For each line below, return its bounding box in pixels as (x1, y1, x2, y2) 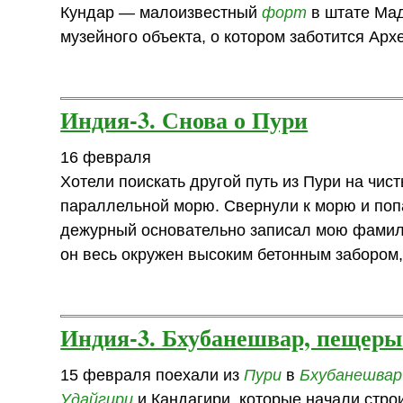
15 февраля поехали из (60, 365, 245, 384)
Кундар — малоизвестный (60, 3, 263, 22)
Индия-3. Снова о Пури (60, 101, 309, 137)
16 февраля (60, 148, 152, 166)
